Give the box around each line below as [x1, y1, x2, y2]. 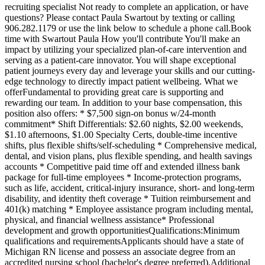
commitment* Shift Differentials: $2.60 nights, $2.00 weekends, [5, 118, 243, 129]
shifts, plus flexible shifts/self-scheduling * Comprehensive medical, [5, 140, 257, 150]
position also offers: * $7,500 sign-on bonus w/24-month [5, 108, 216, 118]
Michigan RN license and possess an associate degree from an [5, 246, 235, 257]
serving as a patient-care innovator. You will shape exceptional [5, 54, 236, 65]
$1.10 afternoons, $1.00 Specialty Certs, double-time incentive [5, 129, 237, 140]
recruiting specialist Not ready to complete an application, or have [5, 1, 248, 12]
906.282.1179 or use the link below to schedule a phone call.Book [5, 22, 251, 33]
